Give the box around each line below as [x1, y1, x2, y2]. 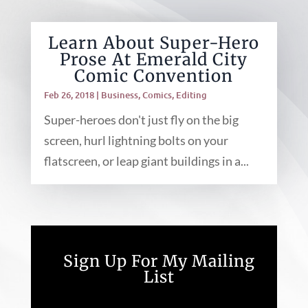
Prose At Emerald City [60, 49, 248, 70]
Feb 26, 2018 [43, 89, 94, 101]
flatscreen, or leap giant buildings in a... [43, 153, 249, 168]
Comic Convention [74, 65, 234, 87]
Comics [142, 89, 172, 101]
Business [100, 89, 138, 101]
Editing [175, 89, 207, 101]
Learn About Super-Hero [48, 32, 260, 54]
